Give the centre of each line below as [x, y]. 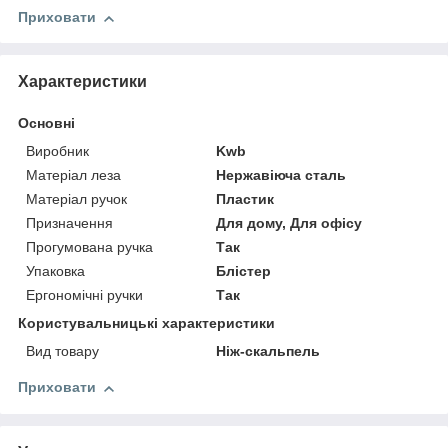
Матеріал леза [73, 175]
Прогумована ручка [89, 247]
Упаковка [55, 271]
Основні [46, 123]
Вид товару [62, 351]
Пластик [245, 199]
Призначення [69, 223]
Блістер [244, 271]
